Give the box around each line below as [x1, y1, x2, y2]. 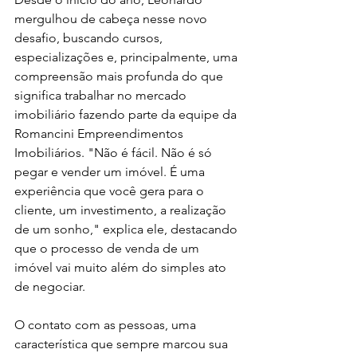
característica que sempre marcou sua [14, 335, 231, 351]
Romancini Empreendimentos [14, 125, 186, 141]
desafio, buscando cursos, [14, 29, 166, 45]
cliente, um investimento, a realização [14, 202, 229, 218]
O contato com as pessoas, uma [14, 316, 199, 332]
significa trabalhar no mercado [14, 87, 190, 103]
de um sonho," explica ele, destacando [14, 221, 241, 237]
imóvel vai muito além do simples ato [14, 259, 229, 275]
